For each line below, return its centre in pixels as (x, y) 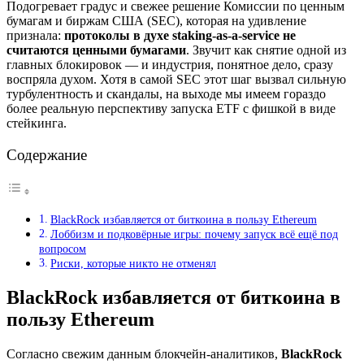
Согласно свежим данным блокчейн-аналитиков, (144, 354)
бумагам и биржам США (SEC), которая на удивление (156, 20)
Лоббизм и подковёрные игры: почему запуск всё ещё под (194, 234)
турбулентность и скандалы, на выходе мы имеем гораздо (166, 93)
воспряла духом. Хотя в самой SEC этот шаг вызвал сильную (176, 79)
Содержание (47, 155)
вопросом (63, 249)
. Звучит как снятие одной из (266, 50)
